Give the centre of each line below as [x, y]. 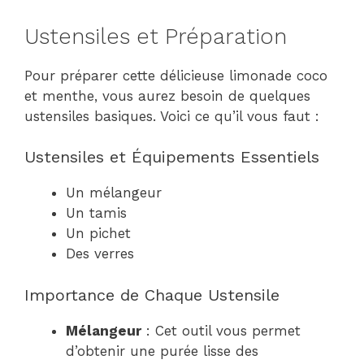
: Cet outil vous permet [221, 330]
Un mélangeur [114, 193]
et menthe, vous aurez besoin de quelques [167, 95]
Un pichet [98, 233]
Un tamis [96, 213]
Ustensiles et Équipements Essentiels [172, 157]
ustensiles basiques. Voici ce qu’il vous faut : [172, 116]
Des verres [100, 253]
